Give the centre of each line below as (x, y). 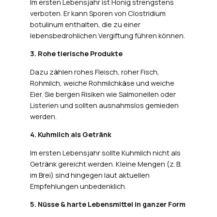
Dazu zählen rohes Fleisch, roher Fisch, (94, 72)
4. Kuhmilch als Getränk (70, 135)
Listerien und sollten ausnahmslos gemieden (104, 105)
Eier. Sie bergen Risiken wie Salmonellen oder (103, 94)
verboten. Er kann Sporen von (79, 13)
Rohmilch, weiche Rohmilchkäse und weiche (102, 83)
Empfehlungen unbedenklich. (78, 186)
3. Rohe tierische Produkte (76, 54)
